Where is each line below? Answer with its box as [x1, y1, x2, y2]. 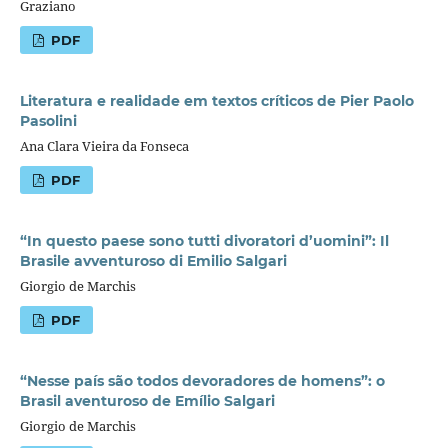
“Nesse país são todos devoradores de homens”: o [19, 371, 385, 390]
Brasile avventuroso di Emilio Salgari [19, 251, 287, 270]
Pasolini [19, 111, 77, 130]
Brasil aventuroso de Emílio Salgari [19, 391, 275, 410]
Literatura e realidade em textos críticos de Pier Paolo [19, 91, 414, 110]
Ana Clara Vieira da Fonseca [19, 136, 189, 155]
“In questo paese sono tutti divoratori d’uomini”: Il [19, 231, 389, 250]
